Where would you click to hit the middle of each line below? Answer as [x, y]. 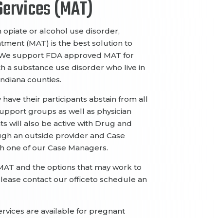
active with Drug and [92, 124]
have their [22, 99]
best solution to [102, 43]
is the [62, 43]
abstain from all [118, 99]
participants [65, 99]
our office [72, 180]
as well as [77, 111]
